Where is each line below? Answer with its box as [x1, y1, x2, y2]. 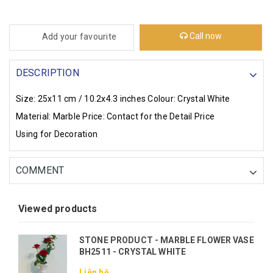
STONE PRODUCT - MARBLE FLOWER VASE [79, 235, 254, 246]
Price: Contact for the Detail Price [82, 112, 214, 122]
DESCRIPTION [16, 67, 79, 79]
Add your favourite [41, 32, 117, 42]
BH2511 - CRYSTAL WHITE [79, 247, 186, 257]
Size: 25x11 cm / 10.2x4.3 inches [16, 94, 146, 104]
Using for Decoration [16, 129, 97, 139]
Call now [187, 30, 222, 41]
